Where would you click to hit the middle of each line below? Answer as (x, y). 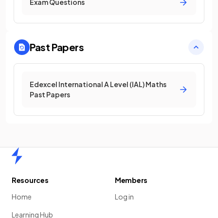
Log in (124, 197)
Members (131, 180)
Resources (30, 180)
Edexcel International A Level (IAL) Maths (98, 84)
